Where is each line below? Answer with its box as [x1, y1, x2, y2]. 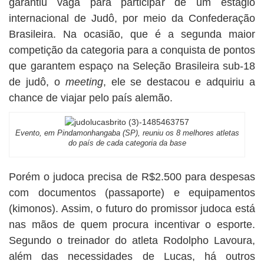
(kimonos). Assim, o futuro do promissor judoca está [9, 203, 255, 215]
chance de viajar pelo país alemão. [9, 92, 173, 104]
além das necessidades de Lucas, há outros [9, 250, 255, 263]
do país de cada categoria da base [68, 138, 186, 148]
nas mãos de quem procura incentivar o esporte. [9, 219, 255, 231]
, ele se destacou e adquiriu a [103, 76, 256, 88]
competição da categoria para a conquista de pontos [9, 44, 255, 56]
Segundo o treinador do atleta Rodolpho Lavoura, [9, 235, 255, 247]
